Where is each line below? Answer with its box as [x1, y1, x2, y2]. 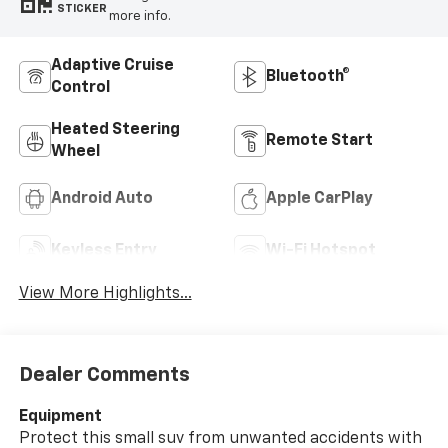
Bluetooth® [266, 69, 350, 86]
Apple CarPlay [266, 191, 373, 208]
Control [50, 80, 110, 97]
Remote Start [266, 133, 373, 150]
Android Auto [50, 191, 153, 208]
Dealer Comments [18, 365, 190, 386]
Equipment [18, 409, 102, 426]
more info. [108, 10, 171, 24]
